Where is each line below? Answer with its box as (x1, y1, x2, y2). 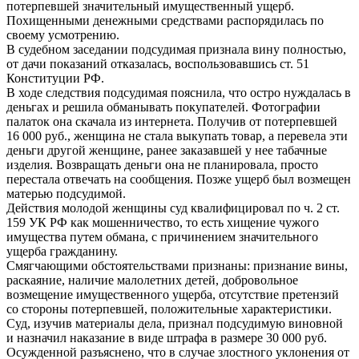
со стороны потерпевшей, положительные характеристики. (6, 301, 332, 316)
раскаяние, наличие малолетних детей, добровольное (6, 272, 298, 287)
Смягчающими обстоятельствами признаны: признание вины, (6, 258, 348, 272)
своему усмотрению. (6, 27, 119, 42)
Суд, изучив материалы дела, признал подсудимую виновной (6, 316, 343, 330)
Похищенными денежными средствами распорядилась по (6, 13, 324, 27)
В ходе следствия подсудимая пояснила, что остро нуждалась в (6, 85, 351, 99)
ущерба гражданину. (6, 244, 118, 258)
